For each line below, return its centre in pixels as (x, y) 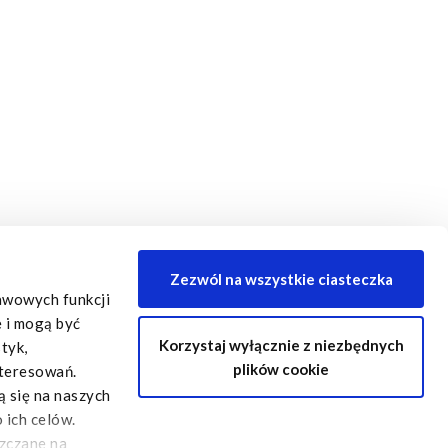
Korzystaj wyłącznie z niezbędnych (281, 344)
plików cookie (281, 368)
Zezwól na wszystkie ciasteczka (281, 279)
